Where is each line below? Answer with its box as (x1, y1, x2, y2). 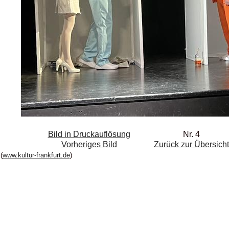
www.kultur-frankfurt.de (2, 151, 70, 159)
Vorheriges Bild (61, 140, 117, 149)
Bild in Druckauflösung (48, 129, 130, 139)
